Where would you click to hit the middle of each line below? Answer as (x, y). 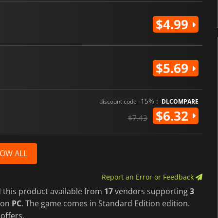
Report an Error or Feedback (148, 177)
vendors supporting (151, 191)
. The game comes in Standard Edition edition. (106, 203)
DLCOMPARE (180, 101)
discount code (118, 101)
